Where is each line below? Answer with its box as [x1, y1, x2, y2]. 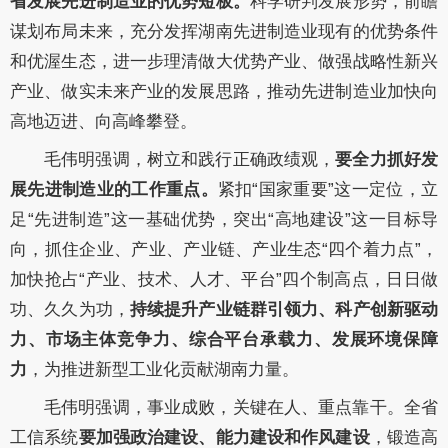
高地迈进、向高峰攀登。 [10, 112, 197, 132]
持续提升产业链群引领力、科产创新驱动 [129, 300, 438, 320]
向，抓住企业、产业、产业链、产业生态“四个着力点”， [10, 240, 438, 260]
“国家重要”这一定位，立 [252, 180, 439, 200]
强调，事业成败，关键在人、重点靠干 [95, 398, 387, 418]
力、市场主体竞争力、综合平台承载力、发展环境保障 [10, 330, 438, 350]
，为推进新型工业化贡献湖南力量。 [27, 360, 299, 380]
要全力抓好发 [335, 150, 439, 170]
